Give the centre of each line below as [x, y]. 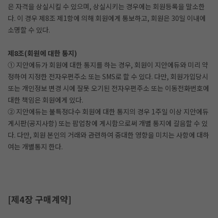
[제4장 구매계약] [40, 199]
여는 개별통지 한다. [35, 146]
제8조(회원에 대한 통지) [42, 53]
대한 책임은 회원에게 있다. [45, 100]
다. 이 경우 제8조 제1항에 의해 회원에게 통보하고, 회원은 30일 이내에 [107, 18]
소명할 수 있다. [29, 30]
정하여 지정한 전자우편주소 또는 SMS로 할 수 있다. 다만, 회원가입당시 [108, 76]
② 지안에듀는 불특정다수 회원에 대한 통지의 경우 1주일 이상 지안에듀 [108, 111]
